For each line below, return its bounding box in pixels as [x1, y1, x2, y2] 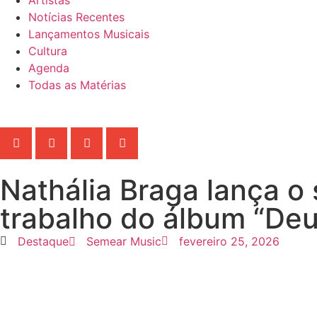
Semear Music [86, 234, 161, 248]
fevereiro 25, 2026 [179, 234, 279, 248]
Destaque [18, 234, 69, 248]
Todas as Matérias [28, 77, 126, 92]
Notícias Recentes [28, 9, 125, 24]
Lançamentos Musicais [28, 26, 149, 41]
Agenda [28, 60, 69, 75]
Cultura [28, 43, 67, 58]
